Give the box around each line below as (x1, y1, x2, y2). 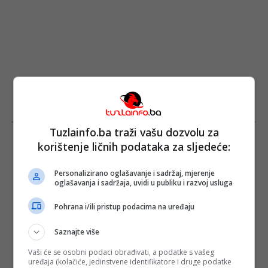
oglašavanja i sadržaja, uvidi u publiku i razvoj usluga (54, 177, 233, 188)
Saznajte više (54, 226, 100, 237)
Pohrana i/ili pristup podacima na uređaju (54, 202, 195, 212)
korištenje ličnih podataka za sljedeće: (38, 139, 230, 154)
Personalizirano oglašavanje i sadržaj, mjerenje (54, 167, 215, 178)
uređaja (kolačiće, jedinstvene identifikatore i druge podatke (28, 256, 232, 267)
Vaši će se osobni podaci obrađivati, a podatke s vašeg (28, 246, 215, 257)
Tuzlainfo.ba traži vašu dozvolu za (49, 124, 219, 139)
